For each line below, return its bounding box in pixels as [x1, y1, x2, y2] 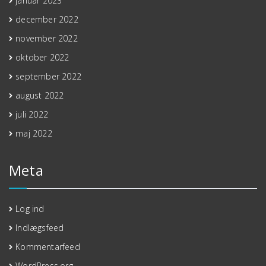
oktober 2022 [15, 51, 69, 63]
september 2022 [15, 70, 82, 82]
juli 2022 [15, 108, 49, 120]
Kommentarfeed [15, 240, 80, 252]
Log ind [15, 202, 45, 214]
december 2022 [15, 13, 78, 25]
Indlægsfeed [15, 221, 64, 233]
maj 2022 [15, 127, 52, 139]
